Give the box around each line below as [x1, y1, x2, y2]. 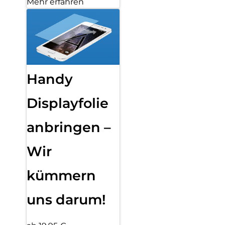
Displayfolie [27, 95, 108, 112]
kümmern [27, 167, 96, 184]
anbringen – [27, 119, 111, 136]
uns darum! [27, 191, 106, 208]
